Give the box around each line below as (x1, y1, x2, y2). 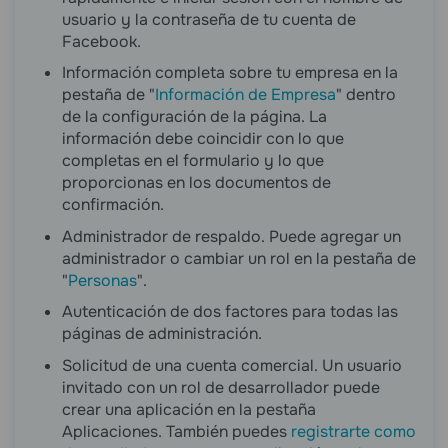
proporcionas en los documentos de (62, 172, 331, 194)
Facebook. (62, 30, 141, 52)
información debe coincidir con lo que (62, 128, 344, 150)
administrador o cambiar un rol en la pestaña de (62, 247, 416, 269)
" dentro (336, 84, 396, 106)
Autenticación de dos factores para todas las (62, 301, 398, 323)
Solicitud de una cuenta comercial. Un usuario (62, 354, 402, 376)
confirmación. (62, 194, 164, 216)
